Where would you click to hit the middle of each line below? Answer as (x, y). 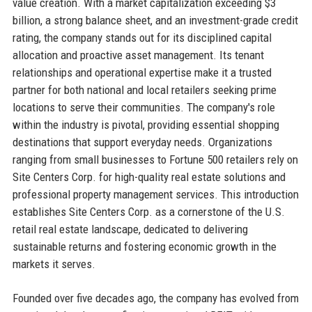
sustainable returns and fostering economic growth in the (144, 246)
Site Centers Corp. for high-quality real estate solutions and (149, 177)
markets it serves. (54, 264)
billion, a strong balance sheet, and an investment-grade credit (155, 20)
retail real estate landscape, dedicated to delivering (130, 229)
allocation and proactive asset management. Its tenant (138, 55)
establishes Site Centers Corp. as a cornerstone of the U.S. (148, 211)
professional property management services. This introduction (155, 194)
